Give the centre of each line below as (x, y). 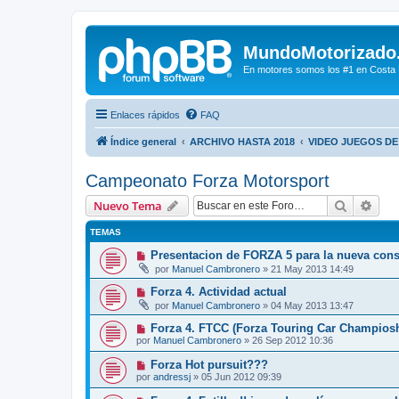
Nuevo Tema (128, 205)
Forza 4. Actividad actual (218, 291)
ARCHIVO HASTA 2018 (242, 141)
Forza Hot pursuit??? (209, 364)
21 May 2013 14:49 (312, 269)
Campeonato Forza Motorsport (208, 180)
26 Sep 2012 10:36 (293, 340)
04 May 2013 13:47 (312, 305)
